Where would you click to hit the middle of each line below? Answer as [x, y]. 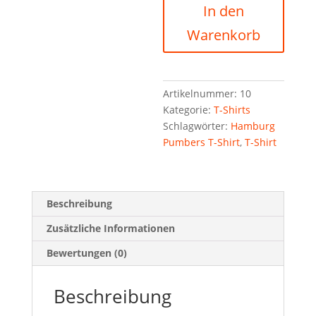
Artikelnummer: [202, 93]
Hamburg [253, 126]
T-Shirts [232, 110]
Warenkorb [224, 35]
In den [224, 11]
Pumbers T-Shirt [202, 142]
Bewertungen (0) [86, 253]
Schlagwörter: [197, 126]
